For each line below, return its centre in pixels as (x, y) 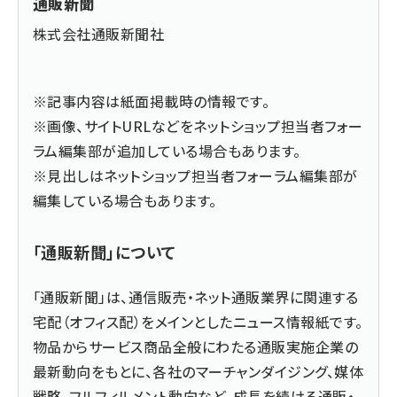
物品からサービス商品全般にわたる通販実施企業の (196, 346)
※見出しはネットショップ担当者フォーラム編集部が (195, 175)
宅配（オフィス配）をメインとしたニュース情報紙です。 (198, 321)
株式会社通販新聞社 (99, 33)
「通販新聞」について (105, 251)
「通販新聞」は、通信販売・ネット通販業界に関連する (196, 296)
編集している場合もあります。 (125, 200)
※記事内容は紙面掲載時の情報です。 (152, 101)
